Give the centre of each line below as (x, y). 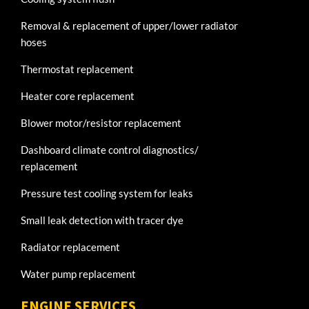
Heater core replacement (78, 96)
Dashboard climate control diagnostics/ (110, 149)
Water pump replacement (78, 273)
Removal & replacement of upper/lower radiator (129, 25)
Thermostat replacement (77, 69)
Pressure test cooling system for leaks (107, 193)
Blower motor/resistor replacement (101, 122)
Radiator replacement (70, 247)
